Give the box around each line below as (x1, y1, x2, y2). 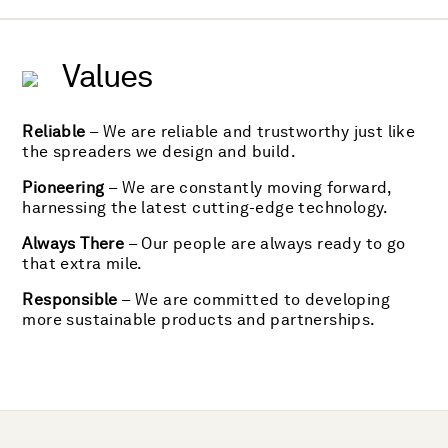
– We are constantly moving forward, (104, 178, 392, 197)
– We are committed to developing (117, 290, 391, 309)
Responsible (22, 290, 118, 309)
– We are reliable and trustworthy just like (85, 122, 416, 141)
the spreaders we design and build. (22, 142, 297, 161)
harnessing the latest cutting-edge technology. (22, 198, 389, 217)
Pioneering (22, 178, 105, 197)
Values (62, 56, 152, 95)
